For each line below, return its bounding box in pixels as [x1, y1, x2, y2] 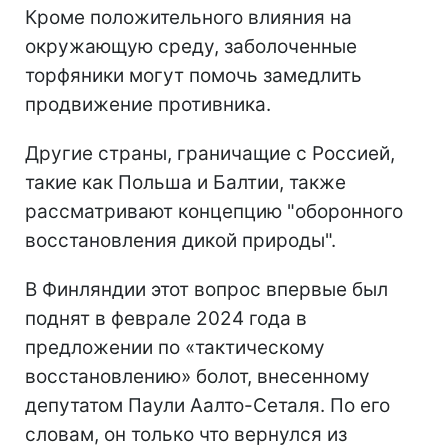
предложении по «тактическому [25, 335, 325, 359]
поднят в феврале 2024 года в [25, 306, 307, 330]
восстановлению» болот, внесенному [25, 364, 370, 388]
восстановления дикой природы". [25, 228, 336, 252]
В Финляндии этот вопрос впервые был [25, 277, 388, 301]
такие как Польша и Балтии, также [25, 170, 346, 194]
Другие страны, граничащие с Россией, [25, 141, 395, 165]
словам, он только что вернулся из [25, 422, 347, 446]
